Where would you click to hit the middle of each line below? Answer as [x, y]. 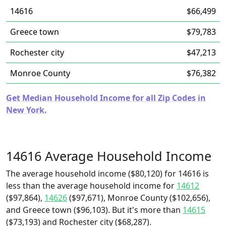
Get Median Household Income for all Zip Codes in [106, 98]
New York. [26, 110]
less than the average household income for [91, 186]
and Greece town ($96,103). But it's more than [94, 210]
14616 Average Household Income [109, 156]
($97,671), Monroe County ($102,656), [139, 198]
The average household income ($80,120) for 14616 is [107, 174]
